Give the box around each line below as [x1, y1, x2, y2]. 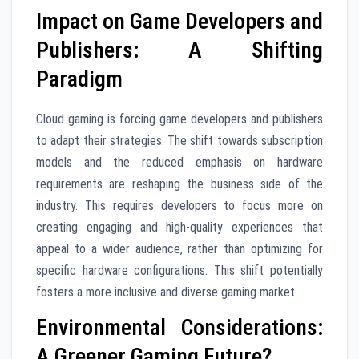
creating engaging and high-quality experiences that [36, 220, 323, 236]
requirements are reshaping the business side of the [36, 176, 323, 192]
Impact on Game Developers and [36, 8, 323, 35]
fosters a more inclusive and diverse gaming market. [36, 284, 297, 301]
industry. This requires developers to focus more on [36, 198, 323, 214]
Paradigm [36, 66, 123, 93]
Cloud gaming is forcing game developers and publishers [36, 111, 323, 127]
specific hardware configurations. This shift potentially [36, 263, 323, 279]
